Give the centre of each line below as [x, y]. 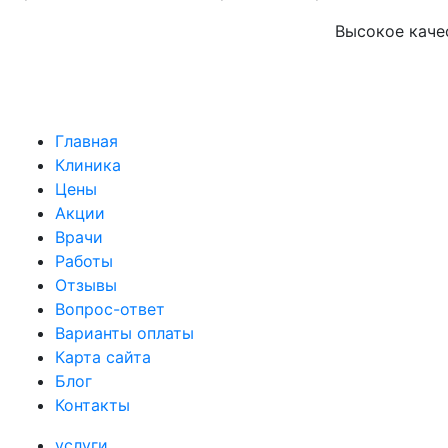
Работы [84, 260]
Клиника [88, 164]
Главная [86, 140]
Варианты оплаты [124, 332]
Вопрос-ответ [110, 308]
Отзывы [86, 284]
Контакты [92, 404]
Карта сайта [103, 356]
